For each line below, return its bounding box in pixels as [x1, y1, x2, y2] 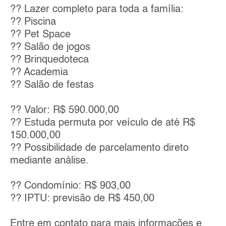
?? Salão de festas [10, 80, 94, 91]
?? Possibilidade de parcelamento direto [10, 143, 189, 154]
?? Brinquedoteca [10, 55, 89, 66]
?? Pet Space [10, 30, 71, 40]
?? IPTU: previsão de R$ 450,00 [10, 194, 154, 204]
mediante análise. [10, 156, 89, 166]
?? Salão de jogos [10, 42, 90, 53]
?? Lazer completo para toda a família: [10, 5, 184, 15]
